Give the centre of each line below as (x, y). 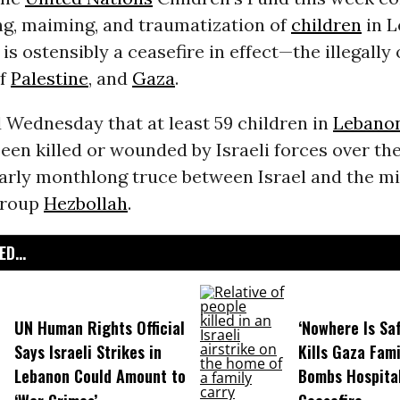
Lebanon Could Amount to (100, 376)
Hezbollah (85, 204)
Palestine (49, 79)
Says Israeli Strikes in (87, 352)
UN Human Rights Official (99, 328)
